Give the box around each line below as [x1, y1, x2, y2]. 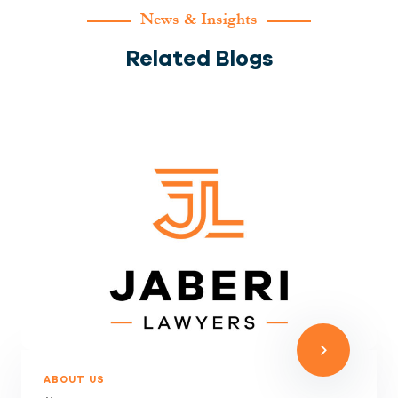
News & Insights [140, 8, 258, 31]
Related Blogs [125, 45, 273, 71]
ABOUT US [44, 373, 105, 386]
